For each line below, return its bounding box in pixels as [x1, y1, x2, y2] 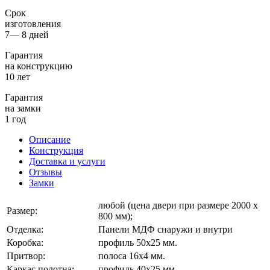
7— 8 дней [5, 29, 49, 40]
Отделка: [7, 224, 43, 234]
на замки [5, 102, 41, 113]
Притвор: [7, 250, 45, 261]
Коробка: [7, 237, 43, 248]
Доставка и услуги [29, 155, 105, 166]
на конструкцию [5, 60, 72, 71]
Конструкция [29, 145, 83, 155]
